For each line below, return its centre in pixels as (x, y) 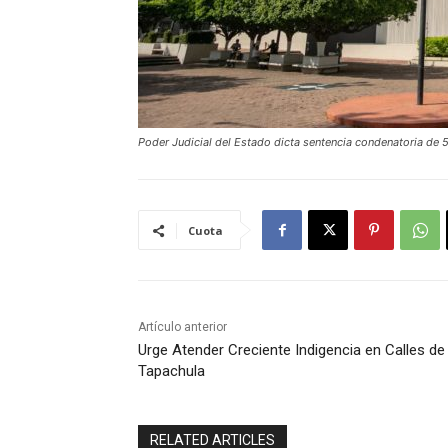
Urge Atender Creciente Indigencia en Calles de (291, 350)
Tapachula (171, 371)
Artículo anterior (182, 327)
